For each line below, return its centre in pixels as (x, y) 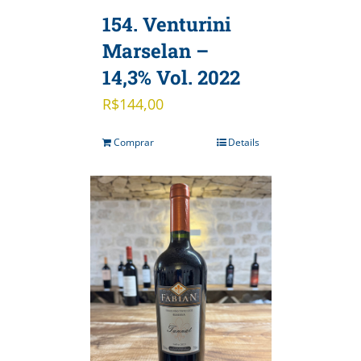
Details (243, 143)
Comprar (133, 143)
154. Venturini (166, 25)
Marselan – (155, 51)
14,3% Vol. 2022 (171, 78)
